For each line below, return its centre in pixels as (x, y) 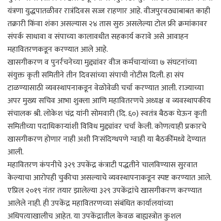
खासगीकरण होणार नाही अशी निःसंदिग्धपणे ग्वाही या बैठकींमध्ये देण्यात (107, 139)
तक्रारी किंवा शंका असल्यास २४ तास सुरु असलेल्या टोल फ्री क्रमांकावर (107, 24)
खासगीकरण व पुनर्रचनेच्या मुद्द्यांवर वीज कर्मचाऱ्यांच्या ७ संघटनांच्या (102, 62)
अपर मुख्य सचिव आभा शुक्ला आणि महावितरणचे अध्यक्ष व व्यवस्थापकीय (109, 101)
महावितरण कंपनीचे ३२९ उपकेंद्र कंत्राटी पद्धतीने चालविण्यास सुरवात (102, 165)
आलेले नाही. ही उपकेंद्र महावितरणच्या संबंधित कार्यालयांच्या (90, 203)
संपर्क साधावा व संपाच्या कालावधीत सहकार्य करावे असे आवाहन (98, 37)
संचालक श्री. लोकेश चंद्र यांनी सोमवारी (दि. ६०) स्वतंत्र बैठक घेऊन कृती (107, 113)
